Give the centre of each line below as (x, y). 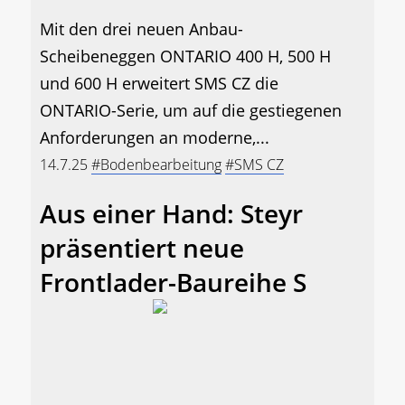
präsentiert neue (142, 248)
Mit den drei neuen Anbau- (141, 29)
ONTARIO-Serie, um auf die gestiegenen (191, 111)
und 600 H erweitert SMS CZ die (159, 84)
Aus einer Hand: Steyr (171, 214)
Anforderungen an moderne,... (155, 138)
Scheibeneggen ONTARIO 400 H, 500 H (185, 57)
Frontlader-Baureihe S (173, 283)
